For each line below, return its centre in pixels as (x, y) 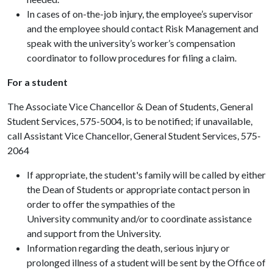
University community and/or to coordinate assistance (139, 218)
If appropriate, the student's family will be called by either (146, 175)
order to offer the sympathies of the (101, 204)
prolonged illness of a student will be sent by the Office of (146, 262)
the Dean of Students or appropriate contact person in (138, 189)
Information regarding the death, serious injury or (128, 248)
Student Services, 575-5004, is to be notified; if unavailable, (130, 121)
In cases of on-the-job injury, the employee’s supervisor (140, 14)
